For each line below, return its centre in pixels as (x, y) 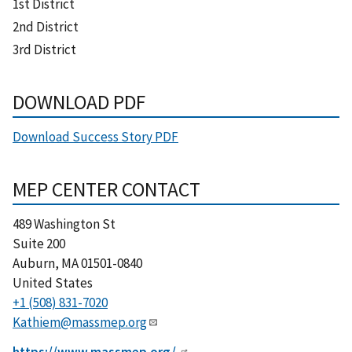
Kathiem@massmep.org (80, 323)
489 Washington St (64, 224)
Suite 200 (39, 244)
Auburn (34, 264)
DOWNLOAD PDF (79, 103)
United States (53, 283)
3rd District (44, 50)
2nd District (46, 27)
